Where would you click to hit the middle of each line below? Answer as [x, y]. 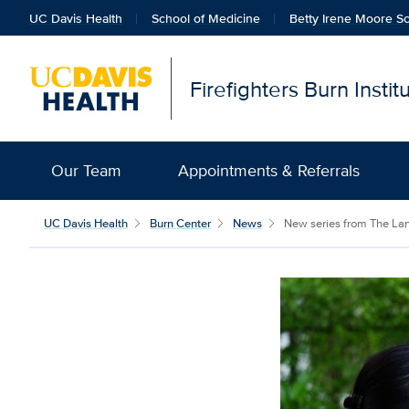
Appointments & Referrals [268, 170]
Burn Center [180, 223]
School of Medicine [206, 18]
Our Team [86, 170]
